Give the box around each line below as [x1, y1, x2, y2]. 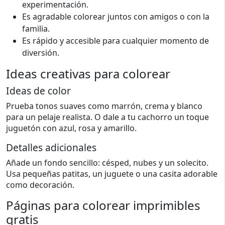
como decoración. [6, 179, 74, 190]
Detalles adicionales [6, 141, 96, 154]
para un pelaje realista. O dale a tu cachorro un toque [6, 111, 209, 123]
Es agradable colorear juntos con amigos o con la [22, 11, 209, 22]
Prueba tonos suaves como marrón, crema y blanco [6, 100, 202, 111]
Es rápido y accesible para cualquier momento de [22, 35, 209, 46]
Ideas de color [6, 84, 71, 97]
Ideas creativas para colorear [6, 65, 170, 82]
